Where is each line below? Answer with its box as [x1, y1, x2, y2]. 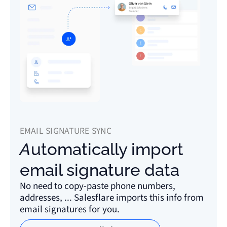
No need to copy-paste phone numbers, [19, 179, 175, 194]
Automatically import [19, 139, 31, 160]
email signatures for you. [19, 203, 120, 217]
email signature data [19, 160, 179, 180]
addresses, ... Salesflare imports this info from [19, 191, 204, 205]
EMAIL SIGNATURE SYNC [19, 125, 111, 138]
